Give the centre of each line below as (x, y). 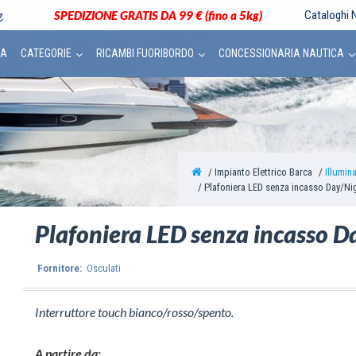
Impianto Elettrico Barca (264, 172)
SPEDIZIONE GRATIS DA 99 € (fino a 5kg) (158, 15)
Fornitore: (60, 268)
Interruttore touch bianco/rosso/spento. (134, 312)
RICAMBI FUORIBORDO (145, 53)
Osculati (103, 268)
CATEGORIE (46, 53)
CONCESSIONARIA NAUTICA (281, 53)
